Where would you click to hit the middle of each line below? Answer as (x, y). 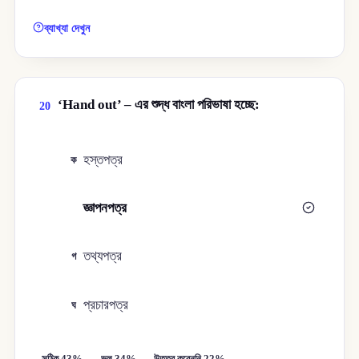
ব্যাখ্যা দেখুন (67, 28)
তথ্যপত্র (103, 256)
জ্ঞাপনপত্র (105, 208)
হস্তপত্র (103, 159)
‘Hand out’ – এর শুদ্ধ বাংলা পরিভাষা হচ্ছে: (158, 104)
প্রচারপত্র (106, 305)
